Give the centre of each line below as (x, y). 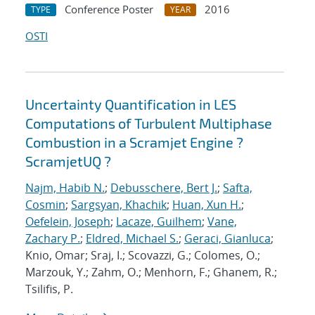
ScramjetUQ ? (68, 161)
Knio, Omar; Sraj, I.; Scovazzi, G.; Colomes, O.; (143, 256)
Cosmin (45, 205)
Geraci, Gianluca (227, 239)
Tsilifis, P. (49, 289)
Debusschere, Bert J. (164, 188)
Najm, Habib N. (65, 188)
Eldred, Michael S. (132, 239)
